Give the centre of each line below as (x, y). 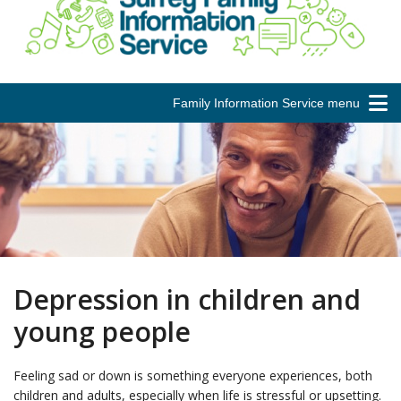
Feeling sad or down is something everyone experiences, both (193, 375)
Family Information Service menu (266, 102)
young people (102, 331)
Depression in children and (187, 299)
